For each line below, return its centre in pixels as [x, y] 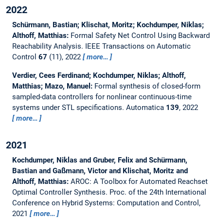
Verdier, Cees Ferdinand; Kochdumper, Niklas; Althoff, [99, 75]
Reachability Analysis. [48, 46]
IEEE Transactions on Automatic [138, 46]
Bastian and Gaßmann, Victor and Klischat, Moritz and [100, 171]
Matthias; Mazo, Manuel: [53, 86]
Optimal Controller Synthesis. [61, 192]
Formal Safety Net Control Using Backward [140, 35]
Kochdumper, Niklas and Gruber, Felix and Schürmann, [100, 160]
